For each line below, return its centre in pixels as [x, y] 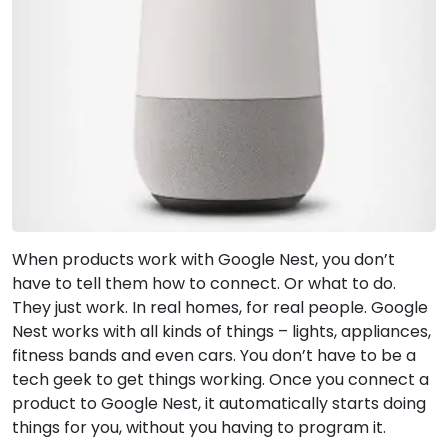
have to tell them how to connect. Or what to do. [204, 283]
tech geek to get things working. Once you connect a [220, 379]
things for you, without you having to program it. [199, 427]
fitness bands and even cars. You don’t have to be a [214, 355]
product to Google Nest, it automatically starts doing [219, 403]
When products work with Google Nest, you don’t [203, 259]
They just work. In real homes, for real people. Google [220, 307]
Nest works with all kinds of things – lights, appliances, [221, 331]
